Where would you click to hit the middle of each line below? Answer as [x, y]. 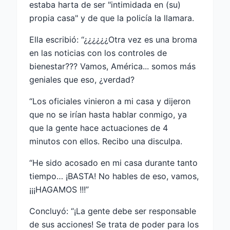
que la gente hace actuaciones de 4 [99, 128]
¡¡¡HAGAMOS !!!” [59, 190]
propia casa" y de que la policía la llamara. [112, 18]
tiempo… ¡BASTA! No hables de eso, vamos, [114, 176]
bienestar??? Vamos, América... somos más [112, 66]
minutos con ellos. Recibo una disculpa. [106, 141]
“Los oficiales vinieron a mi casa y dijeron [110, 101]
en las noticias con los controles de [98, 53]
